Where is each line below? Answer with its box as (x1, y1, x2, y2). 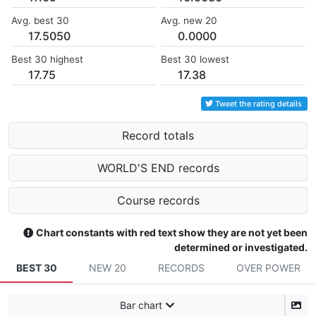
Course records (116, 193, 200, 208)
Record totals (122, 128, 194, 143)
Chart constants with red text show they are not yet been (36, 226, 308, 239)
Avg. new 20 (161, 15, 217, 27)
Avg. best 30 (11, 15, 69, 27)
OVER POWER (236, 262, 300, 274)
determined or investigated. (174, 241, 308, 254)
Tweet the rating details (215, 99, 302, 109)
